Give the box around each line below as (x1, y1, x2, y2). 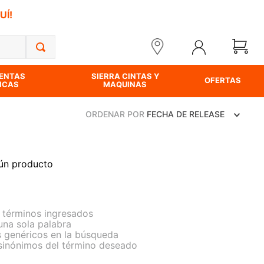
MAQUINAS (103, 80, 147, 89)
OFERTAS (204, 75, 241, 85)
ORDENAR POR (85, 109, 144, 119)
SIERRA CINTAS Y (91, 71, 159, 81)
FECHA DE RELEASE (147, 109, 225, 119)
